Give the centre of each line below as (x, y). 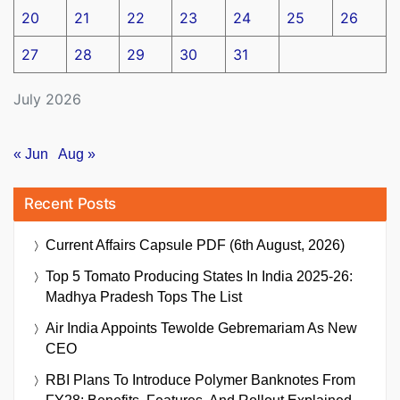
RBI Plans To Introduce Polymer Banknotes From (200, 380)
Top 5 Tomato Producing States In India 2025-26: (199, 277)
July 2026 (47, 99)
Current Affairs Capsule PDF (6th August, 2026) (195, 246)
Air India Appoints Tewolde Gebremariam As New (201, 329)
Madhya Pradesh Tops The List (144, 297)
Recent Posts (70, 204)
